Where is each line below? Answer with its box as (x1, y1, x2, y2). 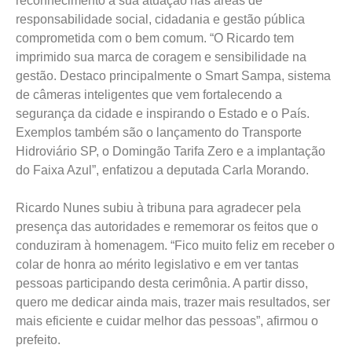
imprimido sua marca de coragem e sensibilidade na (16, 50, 306, 64)
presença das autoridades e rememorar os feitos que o (16, 220, 318, 233)
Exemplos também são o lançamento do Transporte (16, 126, 302, 139)
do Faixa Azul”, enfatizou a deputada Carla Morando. (16, 163, 309, 177)
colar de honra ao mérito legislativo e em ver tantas (16, 258, 299, 271)
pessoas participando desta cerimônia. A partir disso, (16, 277, 308, 290)
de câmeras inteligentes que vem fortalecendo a (16, 88, 282, 101)
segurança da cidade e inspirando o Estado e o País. (16, 107, 310, 120)
